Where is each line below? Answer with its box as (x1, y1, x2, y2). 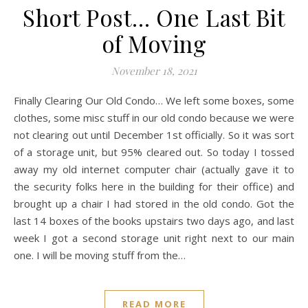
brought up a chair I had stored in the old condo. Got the (14, 197, 294, 210)
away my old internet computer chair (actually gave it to (14, 162, 294, 176)
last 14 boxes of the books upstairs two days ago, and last (14, 214, 294, 228)
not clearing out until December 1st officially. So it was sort (14, 128, 294, 142)
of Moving (101, 28, 207, 58)
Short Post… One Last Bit (23, 2, 285, 32)
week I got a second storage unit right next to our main (14, 231, 294, 245)
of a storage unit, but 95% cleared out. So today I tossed (14, 145, 294, 159)
